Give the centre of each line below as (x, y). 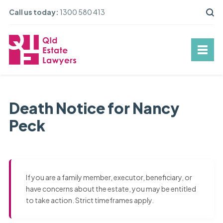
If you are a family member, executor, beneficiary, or (109, 177)
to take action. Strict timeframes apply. (90, 200)
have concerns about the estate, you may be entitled (111, 189)
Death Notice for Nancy (94, 108)
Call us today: (34, 12)
